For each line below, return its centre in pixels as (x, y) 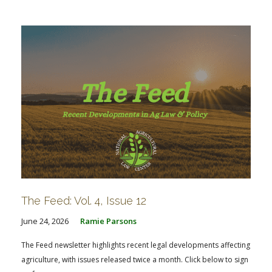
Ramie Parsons (108, 221)
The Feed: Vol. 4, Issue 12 (84, 201)
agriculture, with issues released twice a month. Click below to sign (135, 260)
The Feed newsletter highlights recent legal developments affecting (136, 245)
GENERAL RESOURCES (176, 20)
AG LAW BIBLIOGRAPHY (40, 20)
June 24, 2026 (45, 221)
